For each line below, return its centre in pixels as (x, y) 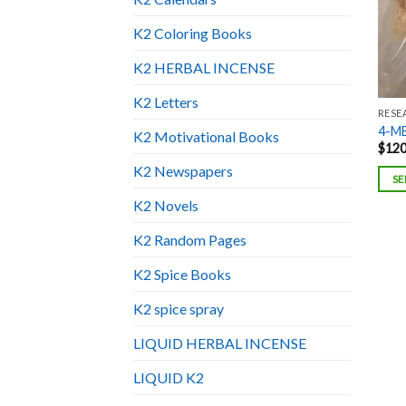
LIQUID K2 (169, 378)
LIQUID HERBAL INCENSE (220, 343)
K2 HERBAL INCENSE (204, 68)
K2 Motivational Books (206, 137)
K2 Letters (166, 102)
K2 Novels (166, 206)
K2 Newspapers (183, 171)
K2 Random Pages (190, 240)
